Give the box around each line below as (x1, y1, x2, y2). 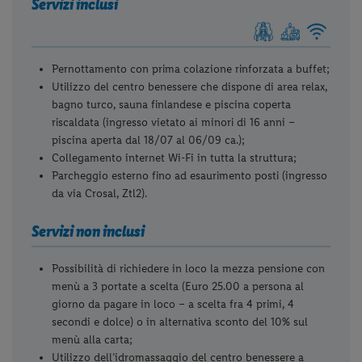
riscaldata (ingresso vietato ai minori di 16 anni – (52, 116, 296, 130)
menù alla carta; (52, 332, 133, 347)
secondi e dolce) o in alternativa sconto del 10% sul (52, 314, 309, 329)
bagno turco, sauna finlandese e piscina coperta (52, 98, 292, 112)
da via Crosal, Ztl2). (52, 187, 148, 201)
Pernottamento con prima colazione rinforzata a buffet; (52, 62, 330, 77)
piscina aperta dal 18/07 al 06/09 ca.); (52, 133, 246, 148)
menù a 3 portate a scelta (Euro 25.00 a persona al (52, 279, 305, 293)
